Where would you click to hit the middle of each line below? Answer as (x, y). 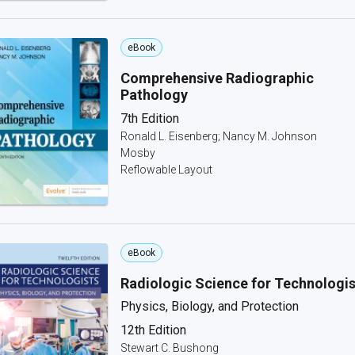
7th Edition (150, 118)
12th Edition (153, 330)
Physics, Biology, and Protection (210, 306)
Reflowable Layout (166, 170)
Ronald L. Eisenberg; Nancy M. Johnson (219, 136)
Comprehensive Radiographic (217, 78)
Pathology (154, 95)
